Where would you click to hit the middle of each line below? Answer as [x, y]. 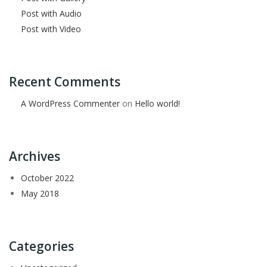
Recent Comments [65, 81]
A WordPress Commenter [70, 103]
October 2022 [47, 178]
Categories [41, 246]
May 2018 [40, 193]
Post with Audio [51, 13]
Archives [35, 156]
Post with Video [51, 29]
